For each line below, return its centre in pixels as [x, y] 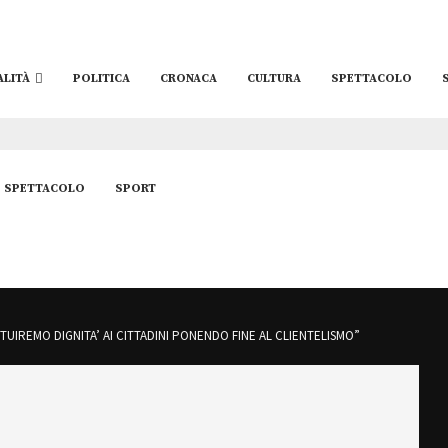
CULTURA [273, 78]
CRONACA [188, 78]
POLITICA [101, 78]
